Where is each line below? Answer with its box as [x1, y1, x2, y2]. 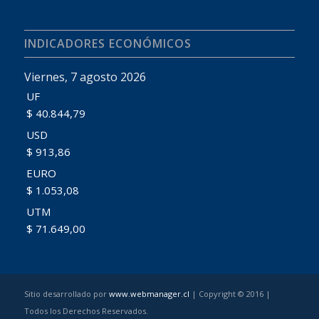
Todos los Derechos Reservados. [23, 305, 148, 316]
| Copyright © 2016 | [189, 288, 271, 299]
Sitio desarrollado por [23, 288, 109, 299]
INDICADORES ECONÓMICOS [23, 35, 192, 51]
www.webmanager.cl [108, 288, 189, 299]
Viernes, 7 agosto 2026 [23, 68, 146, 85]
